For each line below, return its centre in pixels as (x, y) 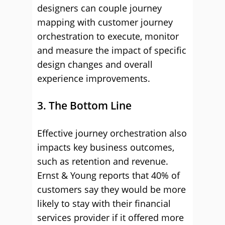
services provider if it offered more (110, 217)
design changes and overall (95, 64)
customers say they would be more (111, 189)
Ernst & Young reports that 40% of (108, 175)
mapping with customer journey (105, 22)
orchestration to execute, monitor (108, 36)
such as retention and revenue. (103, 161)
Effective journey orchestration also (112, 133)
